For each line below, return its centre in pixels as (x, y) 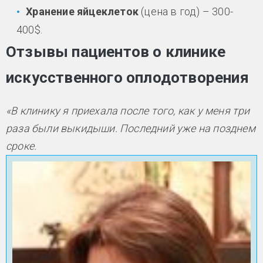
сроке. (21, 146)
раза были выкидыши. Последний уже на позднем (131, 129)
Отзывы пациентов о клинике (116, 52)
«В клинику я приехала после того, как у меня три (128, 111)
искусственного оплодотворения (127, 78)
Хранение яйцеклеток (82, 11)
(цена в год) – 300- (186, 11)
